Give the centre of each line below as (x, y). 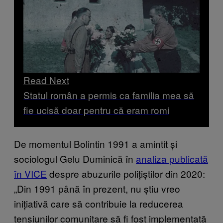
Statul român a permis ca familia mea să (109, 95)
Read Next (46, 80)
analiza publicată (172, 159)
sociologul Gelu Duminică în (75, 159)
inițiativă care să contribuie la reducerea (99, 204)
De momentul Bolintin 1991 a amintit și (96, 144)
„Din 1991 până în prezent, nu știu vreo (97, 189)
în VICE (30, 174)
